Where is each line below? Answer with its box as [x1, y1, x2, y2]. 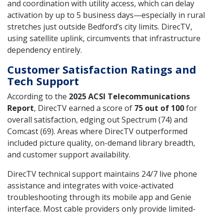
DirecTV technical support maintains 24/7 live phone [7, 169, 197, 180]
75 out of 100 [134, 103, 184, 114]
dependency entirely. [7, 45, 82, 56]
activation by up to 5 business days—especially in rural [7, 10, 205, 21]
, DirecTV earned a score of [34, 103, 134, 114]
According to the [7, 91, 69, 102]
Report [7, 103, 34, 114]
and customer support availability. [7, 149, 130, 160]
